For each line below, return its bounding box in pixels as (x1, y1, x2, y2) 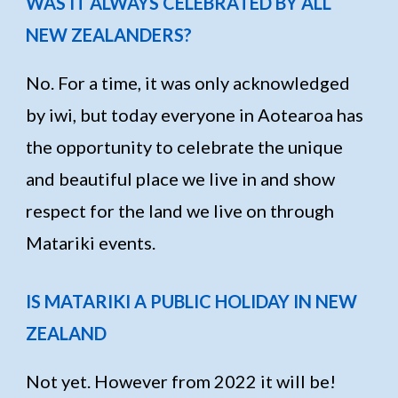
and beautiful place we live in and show (26, 167, 336, 189)
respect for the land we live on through (26, 199, 335, 221)
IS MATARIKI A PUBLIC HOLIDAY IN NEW (26, 291, 358, 313)
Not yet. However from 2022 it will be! (26, 370, 337, 392)
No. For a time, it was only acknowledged (26, 71, 351, 93)
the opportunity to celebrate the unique (26, 135, 344, 157)
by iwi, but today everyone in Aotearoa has (26, 103, 364, 125)
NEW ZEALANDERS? (26, 24, 193, 46)
